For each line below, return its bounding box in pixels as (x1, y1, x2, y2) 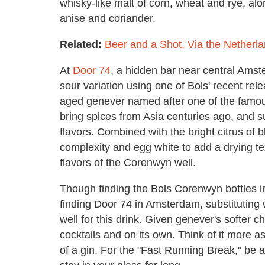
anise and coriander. (60, 12, 156, 24)
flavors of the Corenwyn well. (60, 156, 196, 169)
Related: (60, 38, 102, 50)
